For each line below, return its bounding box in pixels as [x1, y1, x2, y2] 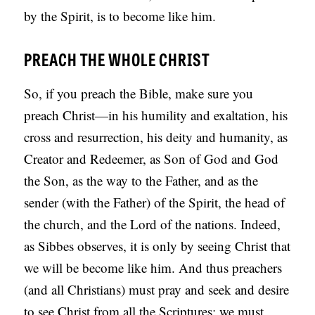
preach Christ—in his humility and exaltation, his [24, 106, 288, 124]
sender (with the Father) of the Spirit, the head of [24, 193, 285, 212]
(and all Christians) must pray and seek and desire [24, 281, 290, 299]
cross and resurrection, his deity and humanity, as [24, 128, 288, 146]
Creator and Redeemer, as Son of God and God [24, 150, 279, 168]
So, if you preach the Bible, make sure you [24, 84, 254, 103]
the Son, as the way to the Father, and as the [24, 172, 259, 190]
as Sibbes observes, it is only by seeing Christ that [24, 237, 291, 255]
